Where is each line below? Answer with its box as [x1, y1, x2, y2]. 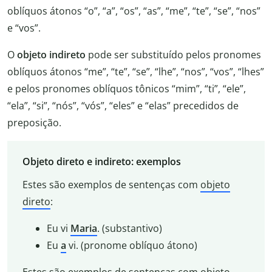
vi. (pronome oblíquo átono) [66, 239, 197, 253]
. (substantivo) [97, 222, 162, 236]
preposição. [7, 115, 61, 129]
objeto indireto [17, 47, 86, 61]
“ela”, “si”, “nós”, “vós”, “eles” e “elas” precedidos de [7, 98, 239, 112]
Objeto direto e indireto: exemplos [22, 155, 181, 169]
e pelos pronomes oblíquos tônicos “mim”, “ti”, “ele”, [7, 81, 246, 95]
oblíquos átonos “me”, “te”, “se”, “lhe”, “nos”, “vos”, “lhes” [7, 64, 264, 78]
